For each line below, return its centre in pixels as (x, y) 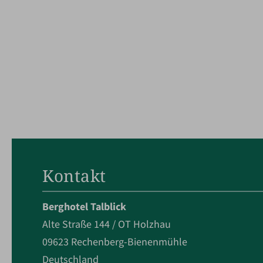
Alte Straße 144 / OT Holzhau (107, 224)
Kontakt (74, 175)
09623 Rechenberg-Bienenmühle (115, 242)
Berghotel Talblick (84, 206)
